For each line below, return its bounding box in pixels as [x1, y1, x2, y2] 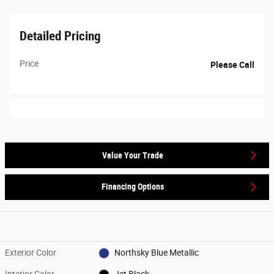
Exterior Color [5, 247, 56, 257]
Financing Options [101, 182, 164, 192]
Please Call [210, 60, 254, 70]
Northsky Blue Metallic [114, 247, 199, 257]
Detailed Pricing [20, 29, 101, 44]
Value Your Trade [102, 150, 163, 160]
